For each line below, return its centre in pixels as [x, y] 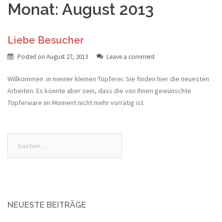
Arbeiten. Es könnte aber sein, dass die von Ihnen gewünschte [99, 90]
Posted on [32, 56]
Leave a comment [131, 56]
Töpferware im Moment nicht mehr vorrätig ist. [76, 102]
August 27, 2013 [67, 56]
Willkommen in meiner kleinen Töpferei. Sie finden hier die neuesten [109, 79]
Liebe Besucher [46, 40]
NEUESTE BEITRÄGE [47, 205]
